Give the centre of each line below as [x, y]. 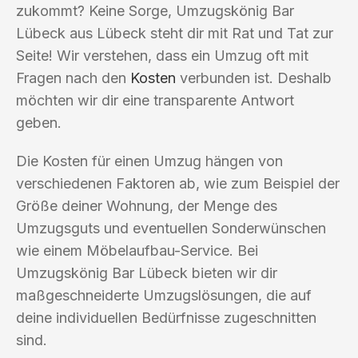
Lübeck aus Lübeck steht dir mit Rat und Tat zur [175, 33]
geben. [39, 122]
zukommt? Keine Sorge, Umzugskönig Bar [155, 10]
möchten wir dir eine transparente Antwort [155, 100]
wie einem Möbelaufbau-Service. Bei [137, 250]
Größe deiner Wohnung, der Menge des [147, 205]
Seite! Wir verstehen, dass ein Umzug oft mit [162, 55]
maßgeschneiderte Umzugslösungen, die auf [164, 295]
